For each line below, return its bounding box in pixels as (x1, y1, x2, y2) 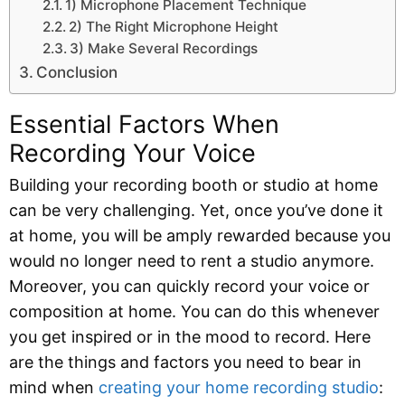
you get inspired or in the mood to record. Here (9, 326, 371, 346)
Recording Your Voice (9, 137, 256, 168)
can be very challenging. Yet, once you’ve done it (9, 200, 383, 220)
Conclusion (36, 61, 118, 81)
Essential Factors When (9, 108, 279, 139)
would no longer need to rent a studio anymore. (9, 250, 374, 270)
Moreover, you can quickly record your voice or (9, 276, 370, 296)
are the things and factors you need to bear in (9, 352, 362, 372)
